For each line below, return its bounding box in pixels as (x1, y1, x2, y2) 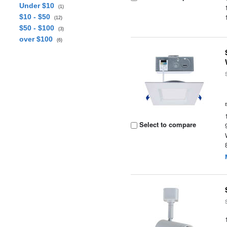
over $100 (19, 35, 57, 43)
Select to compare (137, 120, 197, 129)
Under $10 (19, 2, 58, 10)
